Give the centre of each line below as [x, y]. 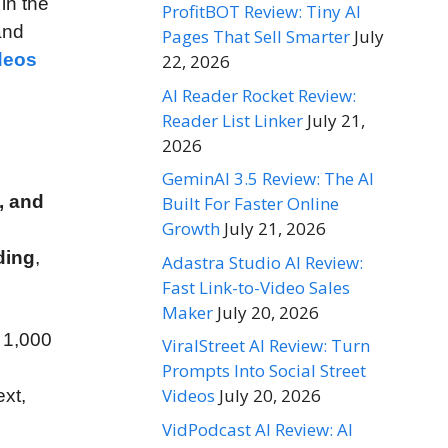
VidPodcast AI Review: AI [257, 429]
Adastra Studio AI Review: [262, 262]
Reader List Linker [232, 120]
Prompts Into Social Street [264, 371]
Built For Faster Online [250, 204]
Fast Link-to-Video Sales [256, 287]
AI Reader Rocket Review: [259, 95]
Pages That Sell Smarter [256, 37]
